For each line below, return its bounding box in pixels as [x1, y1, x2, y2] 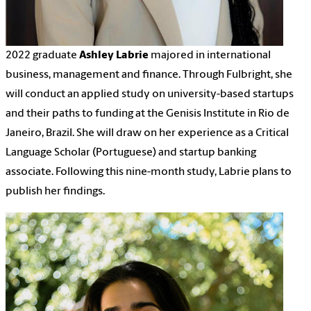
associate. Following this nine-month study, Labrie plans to [6, 166, 292, 178]
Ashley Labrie [79, 49, 149, 61]
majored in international [149, 49, 271, 61]
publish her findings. [6, 185, 105, 197]
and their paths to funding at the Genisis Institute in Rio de [6, 108, 289, 119]
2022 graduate [6, 49, 79, 61]
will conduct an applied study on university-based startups [6, 88, 294, 100]
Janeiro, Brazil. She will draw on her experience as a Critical [6, 127, 289, 139]
